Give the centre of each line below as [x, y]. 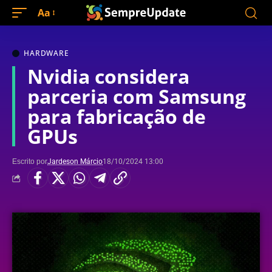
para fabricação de [117, 116]
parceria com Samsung [137, 96]
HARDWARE [46, 53]
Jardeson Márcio [75, 161]
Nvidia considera [108, 76]
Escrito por [30, 161]
